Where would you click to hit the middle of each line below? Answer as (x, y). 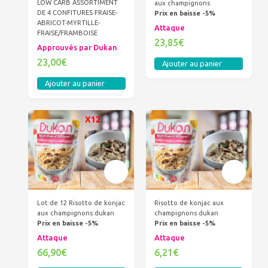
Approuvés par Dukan (77, 47)
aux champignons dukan (75, 213)
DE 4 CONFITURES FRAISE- (77, 13)
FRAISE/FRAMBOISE (67, 33)
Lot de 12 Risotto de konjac (81, 203)
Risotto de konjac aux (189, 203)
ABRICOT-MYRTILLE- (68, 23)
